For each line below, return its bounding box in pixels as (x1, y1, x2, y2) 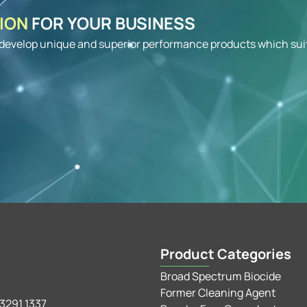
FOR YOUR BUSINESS (32, 12, 196, 34)
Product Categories (160, 245, 291, 263)
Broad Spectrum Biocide (160, 269, 281, 284)
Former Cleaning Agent (160, 285, 275, 300)
